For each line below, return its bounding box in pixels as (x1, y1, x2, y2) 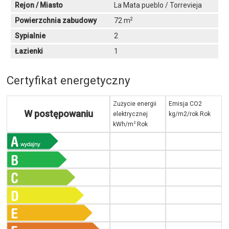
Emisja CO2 (169, 100, 202, 108)
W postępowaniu (24, 108, 93, 120)
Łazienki (15, 47, 43, 56)
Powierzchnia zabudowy (15, 16, 97, 25)
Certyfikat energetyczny (7, 74, 131, 87)
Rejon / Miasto (15, 1, 63, 10)
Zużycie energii (113, 100, 157, 108)
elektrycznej (113, 110, 148, 118)
